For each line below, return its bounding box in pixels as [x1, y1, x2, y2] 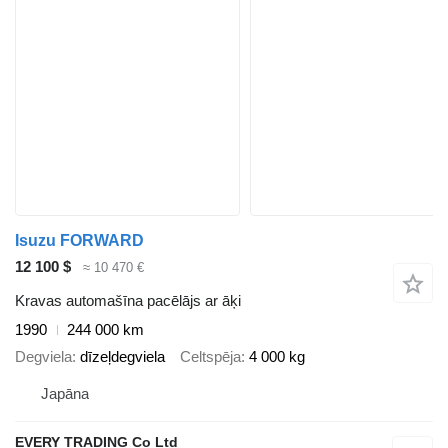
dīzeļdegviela [80, 347, 165, 365]
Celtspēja [180, 347, 241, 365]
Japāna [41, 385, 89, 403]
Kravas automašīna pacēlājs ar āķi [15, 292, 241, 310]
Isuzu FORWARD [15, 231, 144, 249]
